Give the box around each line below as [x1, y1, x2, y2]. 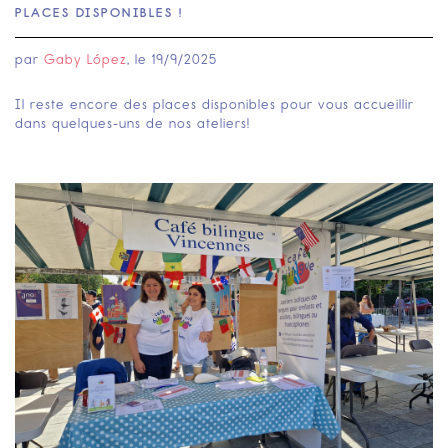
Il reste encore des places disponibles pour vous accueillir [15, 96, 414, 114]
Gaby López [44, 51, 127, 69]
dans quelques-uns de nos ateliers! [15, 115, 250, 133]
